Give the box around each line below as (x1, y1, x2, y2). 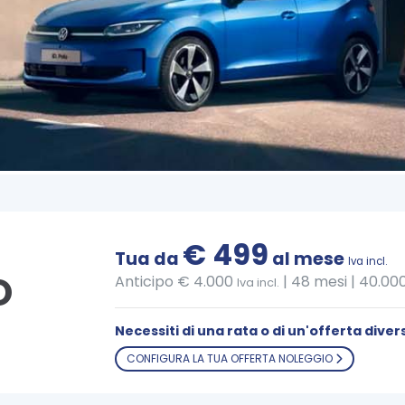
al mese (268, 247, 348, 272)
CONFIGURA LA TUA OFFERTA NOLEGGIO (126, 351, 335, 367)
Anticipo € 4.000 (115, 271, 237, 293)
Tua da (115, 247, 183, 272)
